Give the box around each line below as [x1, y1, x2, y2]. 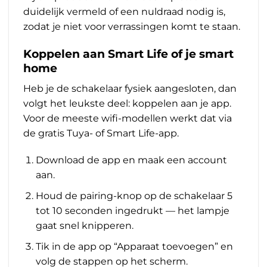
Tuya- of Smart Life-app [67, 127, 177, 139]
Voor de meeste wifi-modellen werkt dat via [23, 112, 232, 124]
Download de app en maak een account [35, 154, 227, 166]
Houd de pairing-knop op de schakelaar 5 [35, 190, 232, 201]
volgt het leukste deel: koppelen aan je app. [23, 97, 231, 109]
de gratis [23, 127, 67, 139]
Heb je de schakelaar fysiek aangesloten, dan [23, 82, 237, 94]
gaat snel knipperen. [35, 219, 133, 231]
